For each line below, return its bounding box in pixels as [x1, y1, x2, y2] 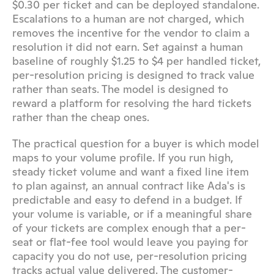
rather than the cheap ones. [12, 110, 149, 124]
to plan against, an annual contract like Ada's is [12, 179, 245, 193]
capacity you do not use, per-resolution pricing [12, 249, 247, 263]
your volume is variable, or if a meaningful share [12, 207, 252, 221]
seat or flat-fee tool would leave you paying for [12, 235, 248, 249]
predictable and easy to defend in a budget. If [12, 193, 242, 207]
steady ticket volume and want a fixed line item [12, 165, 249, 179]
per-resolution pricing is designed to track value [12, 68, 254, 82]
